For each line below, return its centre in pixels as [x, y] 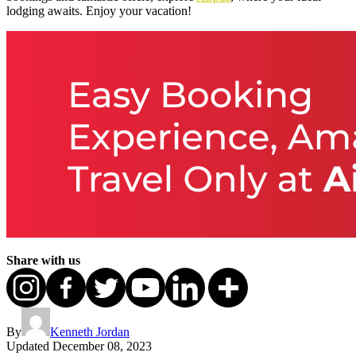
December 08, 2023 [102, 346]
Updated [28, 346]
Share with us [43, 261]
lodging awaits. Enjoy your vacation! [99, 11]
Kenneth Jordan [90, 332]
